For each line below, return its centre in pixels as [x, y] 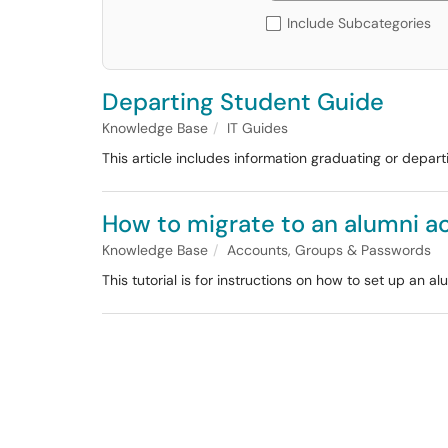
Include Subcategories [359, 23]
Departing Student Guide [243, 101]
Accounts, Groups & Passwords [329, 250]
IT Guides [257, 128]
